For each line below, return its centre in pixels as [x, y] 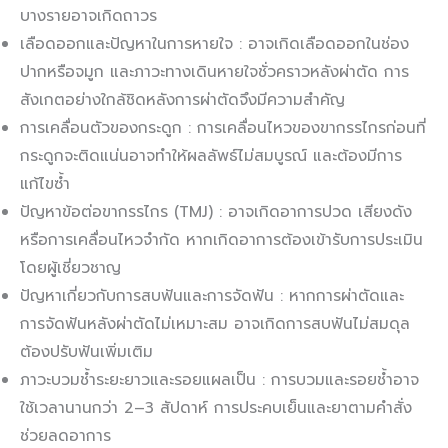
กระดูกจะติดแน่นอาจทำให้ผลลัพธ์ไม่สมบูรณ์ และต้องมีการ [211, 156]
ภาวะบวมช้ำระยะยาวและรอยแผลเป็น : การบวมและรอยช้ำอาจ [219, 380]
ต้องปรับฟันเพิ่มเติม [86, 352]
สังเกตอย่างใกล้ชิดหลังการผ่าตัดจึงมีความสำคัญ [182, 100]
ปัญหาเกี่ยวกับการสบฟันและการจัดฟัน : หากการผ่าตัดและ [212, 296]
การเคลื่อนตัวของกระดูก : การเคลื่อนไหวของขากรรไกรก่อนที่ [223, 128]
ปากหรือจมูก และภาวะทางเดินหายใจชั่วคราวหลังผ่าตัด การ [214, 72]
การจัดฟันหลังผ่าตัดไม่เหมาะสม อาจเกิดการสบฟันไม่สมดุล [215, 324]
